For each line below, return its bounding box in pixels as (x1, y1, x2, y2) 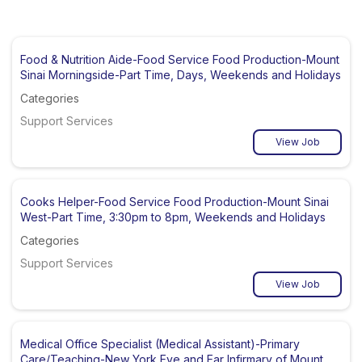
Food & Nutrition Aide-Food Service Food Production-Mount (20, 52, 339, 66)
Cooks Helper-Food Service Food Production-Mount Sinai (20, 194, 329, 208)
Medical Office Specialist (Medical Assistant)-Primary (20, 336, 300, 351)
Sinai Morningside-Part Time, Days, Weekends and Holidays (20, 67, 341, 82)
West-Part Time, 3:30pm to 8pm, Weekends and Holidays (20, 209, 326, 224)
